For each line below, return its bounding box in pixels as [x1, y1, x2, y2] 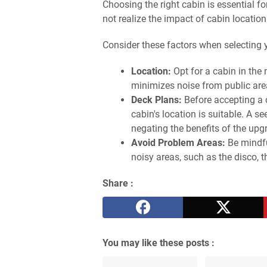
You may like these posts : [103, 237, 215, 249]
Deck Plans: [131, 94, 182, 105]
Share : [103, 177, 133, 189]
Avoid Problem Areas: [131, 136, 225, 148]
